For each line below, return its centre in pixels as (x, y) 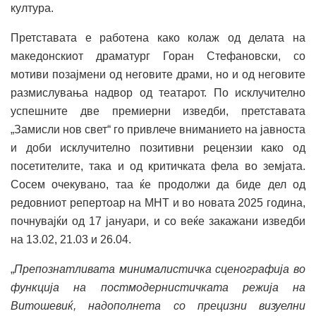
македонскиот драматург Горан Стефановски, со (158, 56)
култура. (32, 8)
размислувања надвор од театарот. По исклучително (158, 92)
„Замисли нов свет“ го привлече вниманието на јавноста (158, 129)
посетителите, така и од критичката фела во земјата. (158, 166)
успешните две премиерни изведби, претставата (158, 111)
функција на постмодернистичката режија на (158, 287)
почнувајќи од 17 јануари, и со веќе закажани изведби (158, 221)
